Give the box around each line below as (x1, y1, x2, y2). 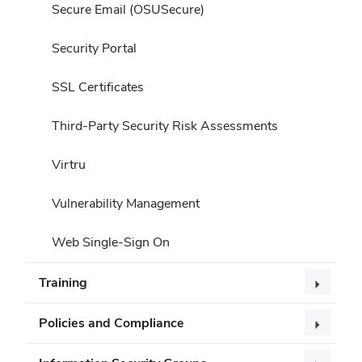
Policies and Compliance (39, 314, 184, 331)
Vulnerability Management (52, 194, 200, 212)
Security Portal (52, 39, 137, 57)
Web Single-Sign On (52, 233, 170, 250)
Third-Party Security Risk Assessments (52, 116, 278, 134)
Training (39, 273, 87, 291)
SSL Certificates (52, 78, 144, 95)
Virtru (52, 155, 86, 173)
